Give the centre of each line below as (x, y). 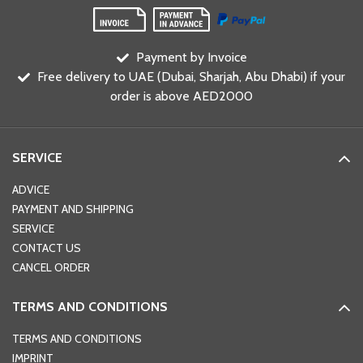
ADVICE (31, 190)
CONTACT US (47, 248)
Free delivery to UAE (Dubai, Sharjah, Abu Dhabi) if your (191, 77)
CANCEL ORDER (51, 267)
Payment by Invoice (191, 57)
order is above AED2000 (181, 96)
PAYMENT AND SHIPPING (73, 209)
